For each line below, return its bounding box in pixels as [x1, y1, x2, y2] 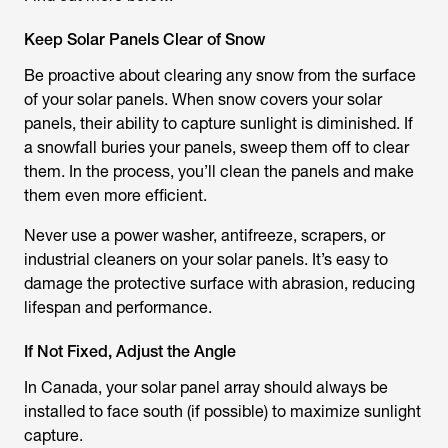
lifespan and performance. [24, 298, 212, 318]
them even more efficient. [24, 186, 207, 206]
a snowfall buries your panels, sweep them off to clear [24, 138, 409, 158]
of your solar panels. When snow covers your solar [24, 90, 382, 110]
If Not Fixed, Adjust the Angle [24, 342, 236, 362]
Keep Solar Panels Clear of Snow [24, 30, 265, 50]
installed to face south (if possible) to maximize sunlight [24, 402, 421, 422]
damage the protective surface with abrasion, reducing [24, 274, 415, 294]
